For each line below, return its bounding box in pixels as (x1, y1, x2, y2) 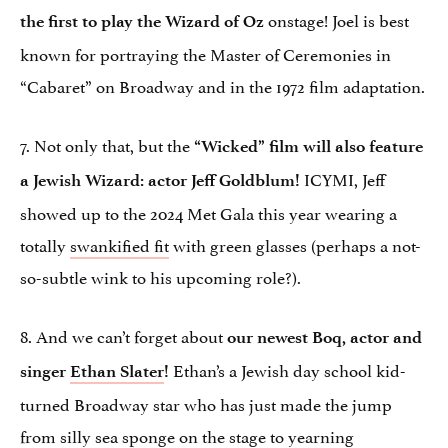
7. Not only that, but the (20, 131, 190, 158)
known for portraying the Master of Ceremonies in (20, 40, 391, 67)
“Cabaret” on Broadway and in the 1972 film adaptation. (20, 72, 425, 99)
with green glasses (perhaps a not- (169, 231, 421, 258)
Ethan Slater (70, 361, 164, 382)
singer (20, 361, 70, 382)
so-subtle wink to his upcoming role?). (20, 263, 301, 290)
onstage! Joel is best (264, 6, 409, 33)
